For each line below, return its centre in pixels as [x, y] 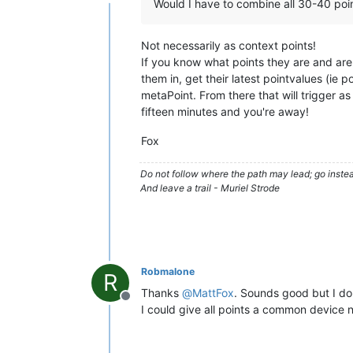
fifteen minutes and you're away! [225, 111]
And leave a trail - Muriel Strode [210, 188]
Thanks [162, 293]
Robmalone [168, 271]
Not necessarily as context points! [229, 45]
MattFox [213, 293]
